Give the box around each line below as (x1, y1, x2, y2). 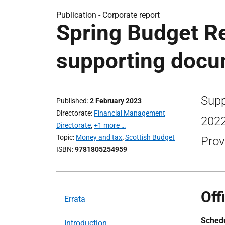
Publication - (56, 10, 102, 20)
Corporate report (102, 10, 160, 20)
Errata (64, 194, 85, 204)
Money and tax (76, 133, 122, 141)
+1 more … (94, 121, 126, 129)
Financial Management (94, 109, 165, 117)
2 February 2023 (90, 97, 142, 105)
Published (56, 97, 87, 105)
